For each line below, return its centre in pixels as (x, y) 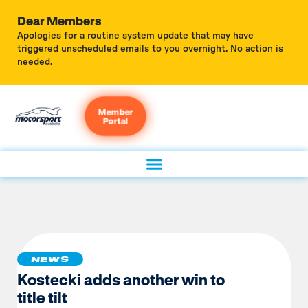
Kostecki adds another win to (121, 279)
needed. (35, 63)
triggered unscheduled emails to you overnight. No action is (150, 49)
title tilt (42, 297)
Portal (115, 120)
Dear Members (59, 21)
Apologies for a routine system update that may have (135, 36)
